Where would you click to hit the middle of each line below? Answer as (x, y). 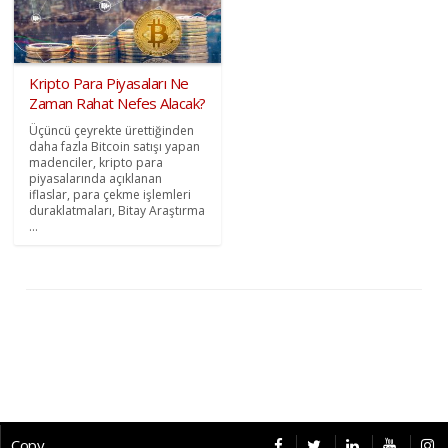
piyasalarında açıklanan (96, 178)
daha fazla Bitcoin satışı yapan (115, 146)
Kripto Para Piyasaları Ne (109, 82)
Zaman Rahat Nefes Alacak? (117, 102)
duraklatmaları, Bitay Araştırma (117, 210)
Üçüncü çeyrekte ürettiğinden (112, 130)
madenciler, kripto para (96, 162)
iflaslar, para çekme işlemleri (110, 194)
